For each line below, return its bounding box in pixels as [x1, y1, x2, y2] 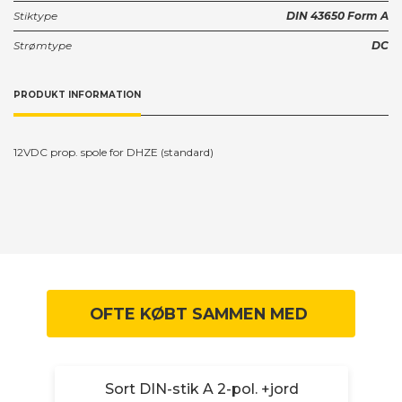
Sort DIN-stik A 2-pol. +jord [104, 380, 299, 398]
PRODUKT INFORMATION [13, 88, 141, 100]
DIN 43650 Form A [286, 8, 389, 22]
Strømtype [13, 38, 72, 52]
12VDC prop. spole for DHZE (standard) [13, 145, 214, 160]
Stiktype [13, 8, 57, 22]
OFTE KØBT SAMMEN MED [90, 304, 309, 324]
